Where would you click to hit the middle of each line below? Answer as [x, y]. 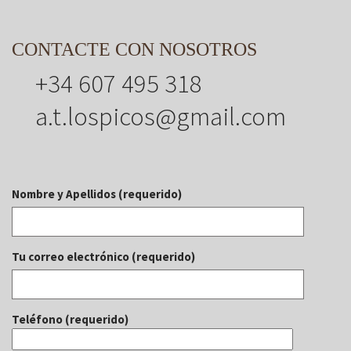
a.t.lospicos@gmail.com [161, 116]
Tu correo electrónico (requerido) [103, 256]
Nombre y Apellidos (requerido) [97, 194]
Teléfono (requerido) [70, 319]
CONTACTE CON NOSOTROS [134, 49]
